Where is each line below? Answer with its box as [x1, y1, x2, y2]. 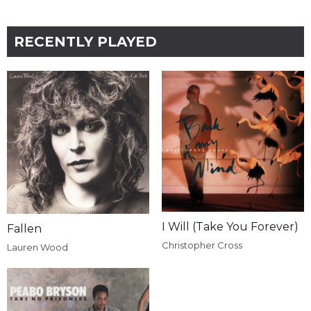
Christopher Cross [161, 239, 242, 251]
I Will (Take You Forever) [161, 220, 299, 234]
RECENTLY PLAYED [14, 33, 157, 51]
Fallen [7, 221, 42, 235]
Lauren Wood [7, 241, 68, 253]
